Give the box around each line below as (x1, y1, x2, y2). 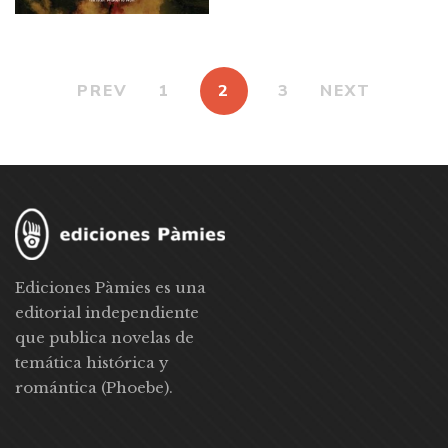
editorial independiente (15, 303, 199, 323)
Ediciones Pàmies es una (15, 278, 206, 298)
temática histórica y (15, 353, 169, 373)
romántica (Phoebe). (15, 378, 173, 398)
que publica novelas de (15, 328, 194, 348)
